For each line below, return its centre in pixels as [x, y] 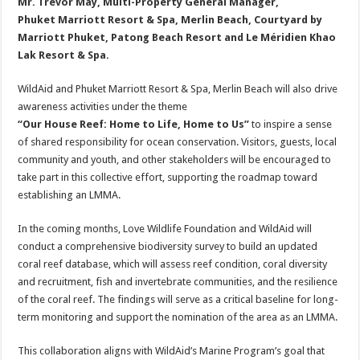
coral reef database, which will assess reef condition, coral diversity [173, 264]
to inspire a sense [292, 124]
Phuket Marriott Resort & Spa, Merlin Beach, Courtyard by [170, 20]
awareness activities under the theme [103, 106]
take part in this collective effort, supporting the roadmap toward [168, 177]
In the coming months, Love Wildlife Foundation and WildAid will [165, 229]
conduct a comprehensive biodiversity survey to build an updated [168, 246]
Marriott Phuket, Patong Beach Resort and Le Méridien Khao [177, 37]
